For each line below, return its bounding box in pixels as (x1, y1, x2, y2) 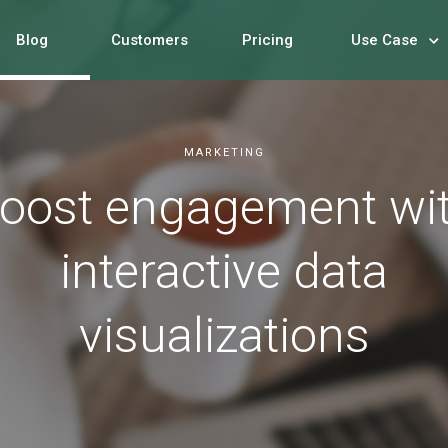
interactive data (60, 243, 388, 300)
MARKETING (183, 146, 265, 159)
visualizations (78, 307, 370, 364)
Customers (111, 31, 188, 49)
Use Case (350, 31, 418, 49)
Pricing (241, 31, 293, 49)
